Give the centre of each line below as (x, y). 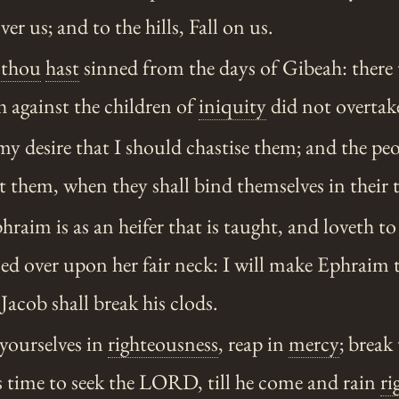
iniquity (232, 106)
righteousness (163, 344)
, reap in (254, 344)
